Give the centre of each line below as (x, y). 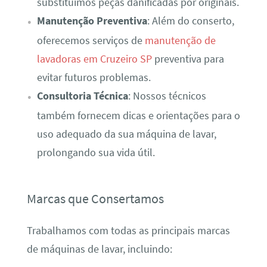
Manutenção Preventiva (92, 21)
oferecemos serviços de (91, 40)
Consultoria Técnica (82, 96)
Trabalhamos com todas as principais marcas (128, 231)
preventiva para (188, 59)
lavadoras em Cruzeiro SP (94, 59)
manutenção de (180, 40)
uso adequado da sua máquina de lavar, (126, 134)
